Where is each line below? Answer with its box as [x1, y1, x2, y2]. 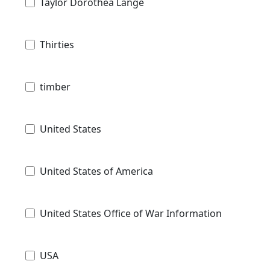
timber [40, 80, 71, 94]
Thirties [40, 38, 74, 52]
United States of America [40, 165, 153, 178]
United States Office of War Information [40, 207, 222, 221]
